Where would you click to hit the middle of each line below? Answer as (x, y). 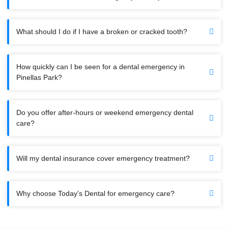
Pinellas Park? (39, 78)
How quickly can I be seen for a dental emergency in (101, 67)
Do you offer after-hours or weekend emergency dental (105, 113)
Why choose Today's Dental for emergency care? (95, 194)
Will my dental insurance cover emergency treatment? (103, 159)
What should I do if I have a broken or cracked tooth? (102, 32)
